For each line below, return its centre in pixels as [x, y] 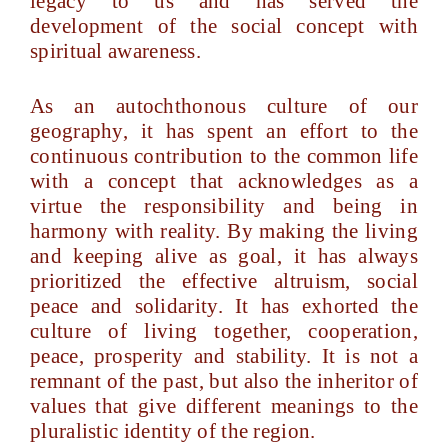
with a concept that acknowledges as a [224, 181]
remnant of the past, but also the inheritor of [224, 381]
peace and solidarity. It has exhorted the [224, 306]
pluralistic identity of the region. [173, 431]
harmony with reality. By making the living [224, 231]
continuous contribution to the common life [224, 156]
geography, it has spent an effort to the [224, 131]
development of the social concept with [224, 26]
